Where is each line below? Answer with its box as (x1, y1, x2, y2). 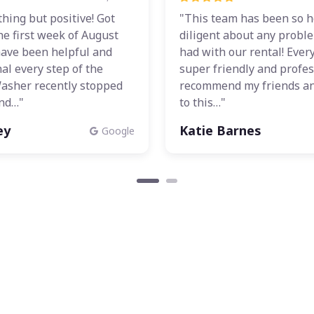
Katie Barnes (179, 122, 261, 139)
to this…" (179, 95, 226, 111)
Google (102, 124, 135, 138)
